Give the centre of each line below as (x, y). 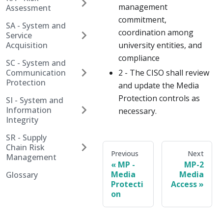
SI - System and (35, 100)
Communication (36, 73)
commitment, (142, 20)
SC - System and (36, 63)
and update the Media (159, 86)
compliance (139, 58)
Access (184, 184)
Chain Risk (25, 147)
